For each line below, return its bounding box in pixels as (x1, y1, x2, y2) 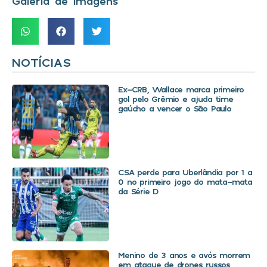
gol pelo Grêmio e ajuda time (118, 93, 233, 104)
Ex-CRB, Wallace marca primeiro (118, 83, 244, 94)
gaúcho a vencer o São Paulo (118, 103, 231, 113)
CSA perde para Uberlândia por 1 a (118, 166, 252, 177)
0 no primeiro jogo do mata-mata (118, 176, 252, 187)
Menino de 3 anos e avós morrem (118, 249, 250, 260)
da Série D (118, 185, 159, 196)
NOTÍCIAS (12, 54, 71, 70)
